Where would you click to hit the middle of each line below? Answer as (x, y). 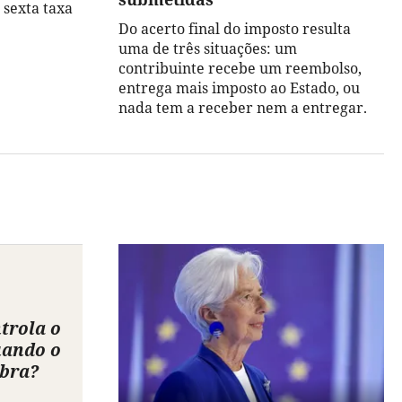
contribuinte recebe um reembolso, (240, 69)
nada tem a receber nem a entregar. (243, 108)
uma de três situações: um (208, 49)
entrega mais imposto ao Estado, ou (239, 88)
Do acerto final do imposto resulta (235, 29)
